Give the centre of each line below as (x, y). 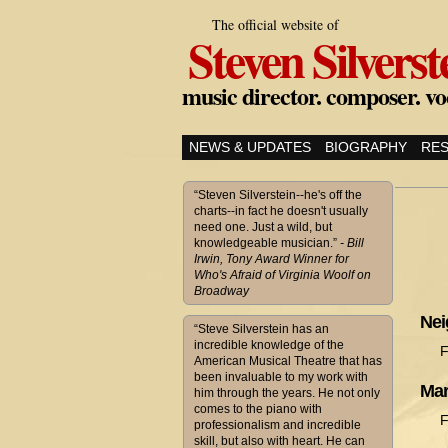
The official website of (275, 24)
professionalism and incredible (277, 425)
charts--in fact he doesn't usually (281, 211)
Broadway (221, 291)
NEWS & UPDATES (250, 147)
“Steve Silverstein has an (261, 329)
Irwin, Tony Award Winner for (271, 259)
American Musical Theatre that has (288, 361)
